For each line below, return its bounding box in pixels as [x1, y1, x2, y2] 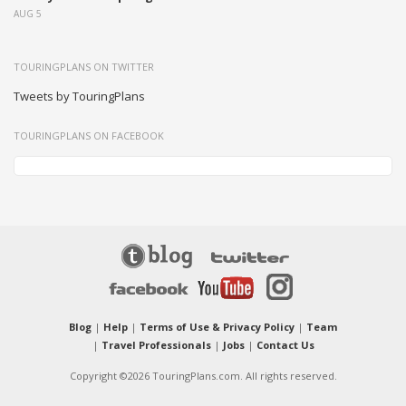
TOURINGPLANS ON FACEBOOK [14, 129, 164, 143]
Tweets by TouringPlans [14, 88, 145, 105]
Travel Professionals [101, 338, 211, 353]
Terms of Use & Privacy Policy [140, 320, 295, 334]
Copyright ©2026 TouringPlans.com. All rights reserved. [69, 369, 337, 383]
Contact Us [256, 338, 314, 353]
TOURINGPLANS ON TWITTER [14, 60, 154, 74]
